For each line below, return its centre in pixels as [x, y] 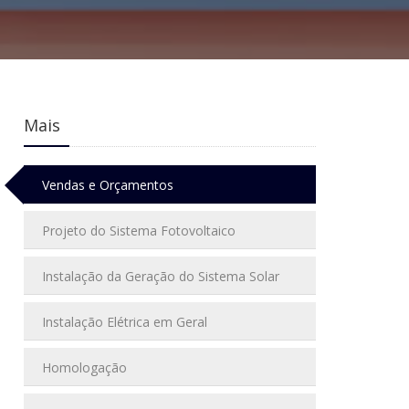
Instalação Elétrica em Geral [125, 322]
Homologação [84, 367]
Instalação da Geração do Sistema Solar [161, 276]
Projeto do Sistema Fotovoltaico [139, 231]
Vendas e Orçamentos [108, 185]
